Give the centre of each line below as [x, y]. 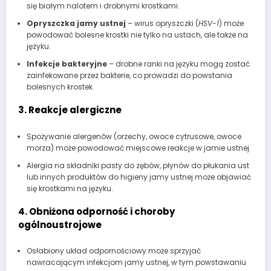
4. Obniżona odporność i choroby [96, 211]
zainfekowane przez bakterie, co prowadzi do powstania [129, 76]
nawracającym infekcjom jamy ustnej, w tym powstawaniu [136, 263]
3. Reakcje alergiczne [70, 110]
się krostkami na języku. [70, 188]
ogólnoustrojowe [60, 224]
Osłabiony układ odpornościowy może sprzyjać [113, 251]
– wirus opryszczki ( [162, 24]
